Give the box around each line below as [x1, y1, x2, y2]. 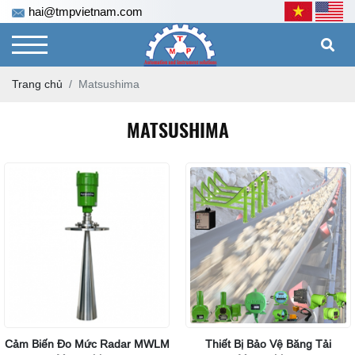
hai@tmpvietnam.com [29, 4, 143, 18]
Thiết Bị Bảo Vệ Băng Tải [205, 338, 331, 350]
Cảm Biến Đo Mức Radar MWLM [4, 338, 170, 350]
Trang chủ [12, 78, 63, 90]
